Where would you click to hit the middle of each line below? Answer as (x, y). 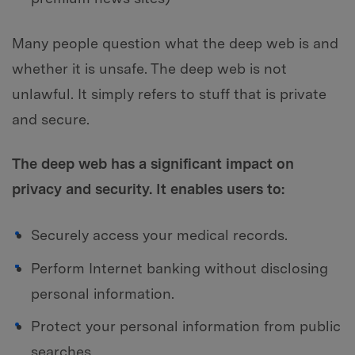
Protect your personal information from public (185, 326)
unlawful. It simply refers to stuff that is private (169, 94)
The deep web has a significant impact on (153, 164)
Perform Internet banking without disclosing (179, 268)
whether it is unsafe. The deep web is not (149, 69)
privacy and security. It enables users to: (148, 189)
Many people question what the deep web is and (175, 44)
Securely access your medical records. (159, 235)
